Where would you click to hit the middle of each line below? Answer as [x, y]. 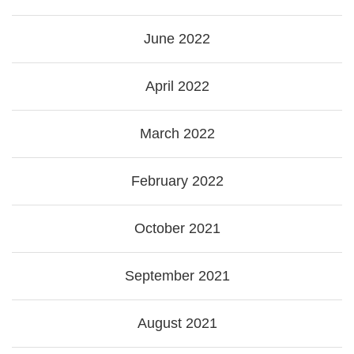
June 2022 [177, 39]
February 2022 [177, 181]
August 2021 [177, 324]
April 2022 [177, 87]
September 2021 [177, 276]
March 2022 [177, 134]
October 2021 [177, 229]
